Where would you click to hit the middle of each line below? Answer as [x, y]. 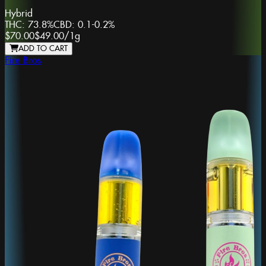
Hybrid [19, 14]
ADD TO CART [43, 48]
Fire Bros [23, 61]
